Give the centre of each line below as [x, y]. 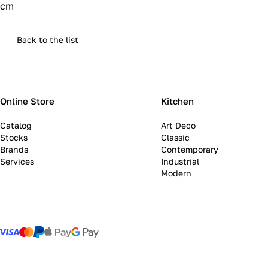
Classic [175, 138]
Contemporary [189, 150]
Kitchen [177, 101]
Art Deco [178, 126]
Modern [176, 173]
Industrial [180, 162]
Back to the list [48, 40]
